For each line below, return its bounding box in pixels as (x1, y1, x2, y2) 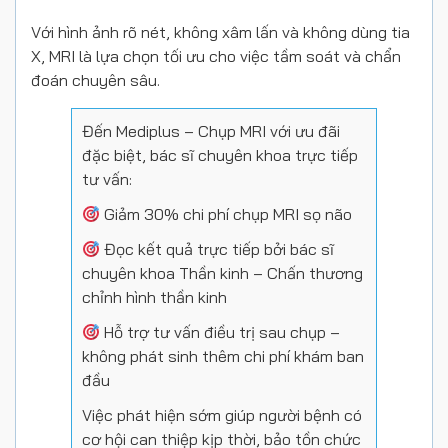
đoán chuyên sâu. (31, 70, 160, 90)
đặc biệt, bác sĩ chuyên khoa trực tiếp (82, 145, 358, 165)
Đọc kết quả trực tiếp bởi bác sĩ (100, 239, 335, 259)
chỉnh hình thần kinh (82, 287, 227, 307)
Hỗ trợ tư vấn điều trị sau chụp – (100, 322, 341, 342)
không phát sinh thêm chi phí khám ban (82, 346, 364, 366)
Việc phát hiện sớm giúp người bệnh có (82, 405, 362, 425)
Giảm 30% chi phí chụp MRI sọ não (100, 204, 353, 224)
